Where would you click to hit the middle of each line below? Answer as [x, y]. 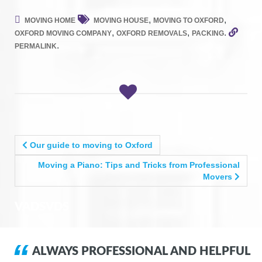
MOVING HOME [50, 20]
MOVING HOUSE [121, 20]
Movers [219, 176]
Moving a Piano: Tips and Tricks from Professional [139, 165]
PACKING [208, 33]
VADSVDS [42, 207]
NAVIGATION [64, 160]
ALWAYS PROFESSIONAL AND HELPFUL [142, 251]
